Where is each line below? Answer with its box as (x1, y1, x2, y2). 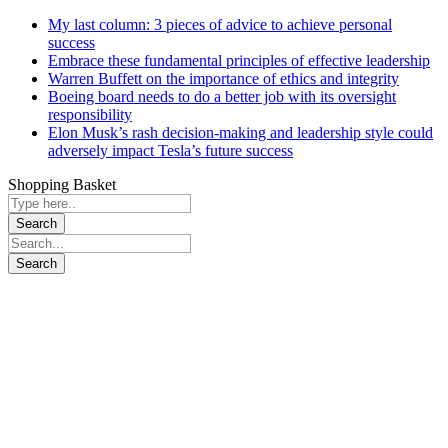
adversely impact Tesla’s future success (48, 142, 293, 160)
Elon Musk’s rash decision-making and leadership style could (48, 124, 433, 142)
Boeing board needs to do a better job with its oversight (48, 88, 396, 106)
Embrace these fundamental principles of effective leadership (48, 52, 430, 70)
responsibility (48, 106, 132, 124)
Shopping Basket (8, 176, 116, 194)
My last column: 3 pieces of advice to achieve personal (48, 16, 392, 34)
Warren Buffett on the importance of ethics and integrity (48, 70, 399, 88)
